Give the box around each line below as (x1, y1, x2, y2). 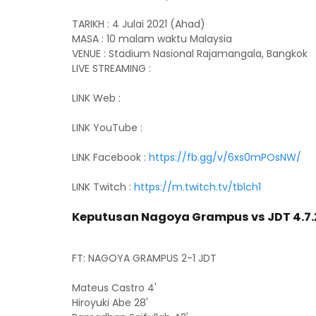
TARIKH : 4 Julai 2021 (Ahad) (72, 17, 208, 31)
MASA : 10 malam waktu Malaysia (72, 32, 235, 46)
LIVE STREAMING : (72, 61, 151, 75)
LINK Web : (72, 91, 121, 105)
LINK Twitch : (72, 180, 134, 194)
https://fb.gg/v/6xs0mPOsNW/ (149, 150, 301, 164)
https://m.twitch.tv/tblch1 (134, 180, 261, 194)
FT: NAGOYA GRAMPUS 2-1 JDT (72, 251, 217, 265)
